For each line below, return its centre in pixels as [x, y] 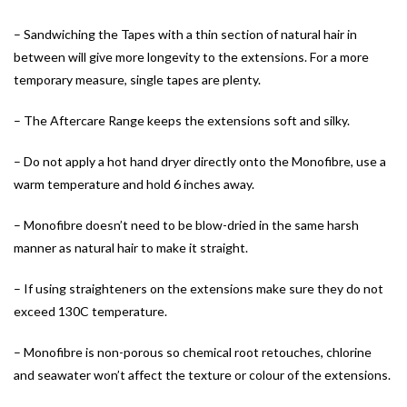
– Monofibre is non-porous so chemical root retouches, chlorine [193, 352]
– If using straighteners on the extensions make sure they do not [199, 289]
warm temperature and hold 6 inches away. [134, 184]
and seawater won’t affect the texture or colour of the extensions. [202, 375]
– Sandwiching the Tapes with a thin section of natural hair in [185, 35]
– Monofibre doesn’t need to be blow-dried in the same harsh [186, 225]
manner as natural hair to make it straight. [131, 248]
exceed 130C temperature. [90, 312]
